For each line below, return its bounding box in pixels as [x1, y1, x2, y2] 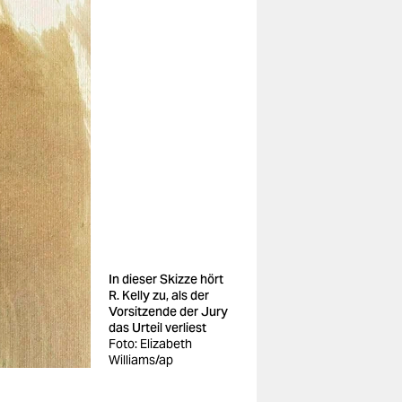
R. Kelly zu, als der [109, 287, 209, 303]
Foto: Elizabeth [109, 336, 192, 352]
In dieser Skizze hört [109, 271, 223, 287]
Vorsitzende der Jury [109, 303, 228, 319]
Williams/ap [109, 352, 173, 368]
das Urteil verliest [109, 319, 206, 336]
